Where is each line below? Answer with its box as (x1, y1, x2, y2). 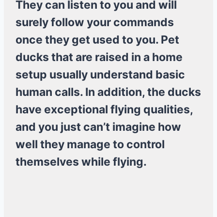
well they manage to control (15, 138, 165, 152)
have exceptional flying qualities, (15, 103, 193, 117)
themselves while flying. (15, 155, 147, 169)
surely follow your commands (15, 15, 174, 30)
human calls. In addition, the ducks (15, 85, 201, 99)
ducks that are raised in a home (15, 50, 183, 64)
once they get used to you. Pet (15, 33, 179, 47)
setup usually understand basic (15, 68, 185, 82)
